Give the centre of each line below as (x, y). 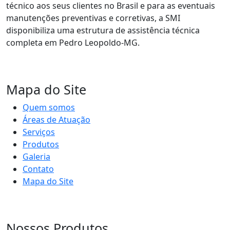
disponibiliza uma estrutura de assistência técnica (103, 30)
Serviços (39, 132)
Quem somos (49, 107)
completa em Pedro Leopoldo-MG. (73, 42)
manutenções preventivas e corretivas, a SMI (93, 18)
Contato (38, 169)
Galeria (36, 156)
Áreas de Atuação (56, 119)
